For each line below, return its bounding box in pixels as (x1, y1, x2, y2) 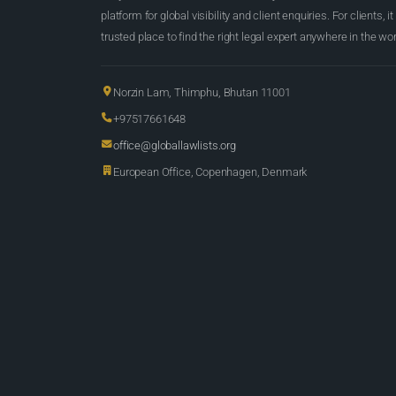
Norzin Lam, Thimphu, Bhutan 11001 (113, 86, 291, 100)
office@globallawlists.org (113, 139, 236, 153)
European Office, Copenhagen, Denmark (113, 165, 308, 179)
